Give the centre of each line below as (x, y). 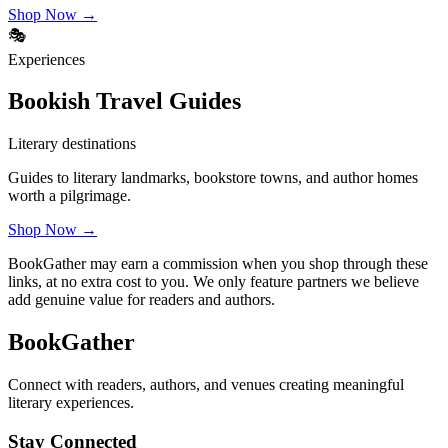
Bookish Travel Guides (124, 101)
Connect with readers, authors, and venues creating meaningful (206, 385)
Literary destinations (72, 144)
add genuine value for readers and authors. (141, 300)
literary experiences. (71, 403)
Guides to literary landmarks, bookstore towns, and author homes (213, 178)
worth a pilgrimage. (69, 196)
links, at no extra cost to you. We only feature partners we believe (213, 282)
